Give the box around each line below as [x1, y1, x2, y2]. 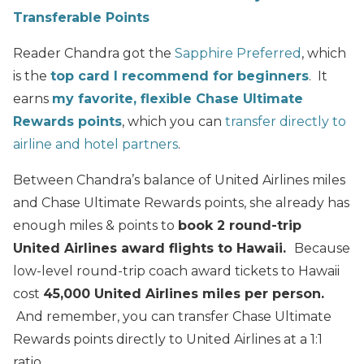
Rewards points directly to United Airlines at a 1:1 [13, 331, 323, 347]
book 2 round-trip [178, 217, 301, 233]
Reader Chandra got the [13, 45, 175, 61]
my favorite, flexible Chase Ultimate [52, 90, 303, 106]
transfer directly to [225, 113, 346, 129]
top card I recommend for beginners [50, 67, 309, 84]
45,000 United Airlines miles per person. [43, 285, 324, 301]
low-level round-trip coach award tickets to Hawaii [13, 262, 340, 279]
